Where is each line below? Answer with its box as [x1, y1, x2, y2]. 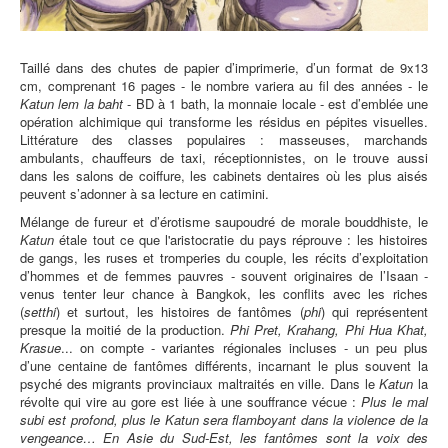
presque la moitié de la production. [20, 319, 231, 339]
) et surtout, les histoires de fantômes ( [56, 301, 304, 321]
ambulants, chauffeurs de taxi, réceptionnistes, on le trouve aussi [20, 147, 428, 167]
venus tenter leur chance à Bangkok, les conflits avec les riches [20, 283, 428, 303]
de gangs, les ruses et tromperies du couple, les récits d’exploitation [20, 247, 428, 267]
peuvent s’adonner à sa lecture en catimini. [20, 183, 269, 203]
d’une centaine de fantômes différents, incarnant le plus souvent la [20, 355, 428, 375]
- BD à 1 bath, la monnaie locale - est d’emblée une [123, 93, 428, 113]
